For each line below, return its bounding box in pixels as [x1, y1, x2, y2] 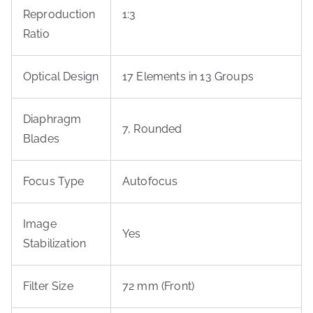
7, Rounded [122, 122, 182, 136]
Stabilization [23, 237, 87, 250]
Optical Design [23, 70, 99, 83]
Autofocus [122, 175, 178, 188]
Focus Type [23, 175, 85, 188]
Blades [23, 132, 59, 145]
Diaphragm [23, 112, 82, 126]
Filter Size [23, 279, 73, 293]
